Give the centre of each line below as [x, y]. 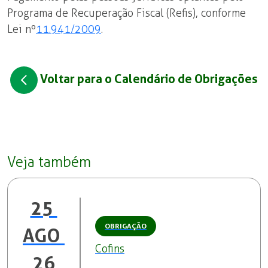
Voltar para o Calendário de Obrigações [148, 79]
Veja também [49, 162]
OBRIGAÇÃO [126, 226]
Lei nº [22, 29]
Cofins [110, 249]
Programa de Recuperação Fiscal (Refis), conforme [127, 13]
